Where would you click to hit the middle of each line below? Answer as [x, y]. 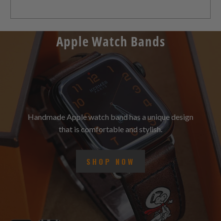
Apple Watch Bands [110, 48]
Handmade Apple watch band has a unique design [110, 124]
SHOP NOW [110, 168]
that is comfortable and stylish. [110, 136]
